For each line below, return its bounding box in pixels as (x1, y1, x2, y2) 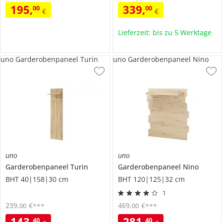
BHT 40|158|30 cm (5, 174, 68, 184)
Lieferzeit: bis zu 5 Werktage (117, 27, 212, 37)
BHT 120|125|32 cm (117, 174, 185, 184)
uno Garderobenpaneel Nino (112, 54, 209, 64)
